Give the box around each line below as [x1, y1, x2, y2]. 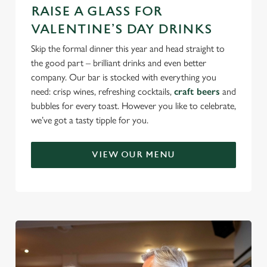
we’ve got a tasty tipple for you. [31, 114, 148, 126]
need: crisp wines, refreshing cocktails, [31, 86, 174, 97]
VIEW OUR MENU [92, 150, 175, 160]
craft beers [174, 86, 220, 97]
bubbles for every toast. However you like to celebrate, [31, 100, 236, 111]
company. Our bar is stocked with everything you [31, 72, 216, 83]
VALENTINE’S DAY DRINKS [31, 22, 212, 37]
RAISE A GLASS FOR [31, 4, 162, 19]
